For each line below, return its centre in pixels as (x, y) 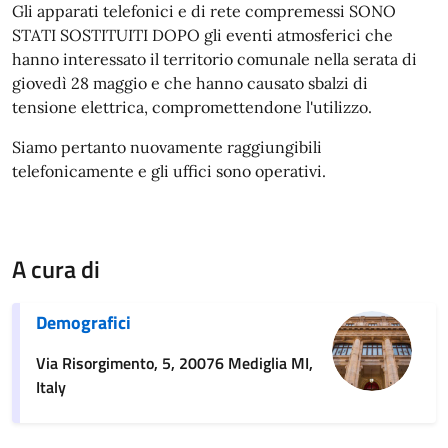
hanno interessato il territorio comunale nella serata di (214, 58)
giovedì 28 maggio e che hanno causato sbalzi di (190, 82)
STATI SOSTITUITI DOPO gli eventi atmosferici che (202, 34)
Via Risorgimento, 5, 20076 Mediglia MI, (174, 362)
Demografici (83, 322)
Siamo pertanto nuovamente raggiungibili (167, 146)
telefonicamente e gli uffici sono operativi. (169, 170)
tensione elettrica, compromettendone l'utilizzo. (192, 106)
